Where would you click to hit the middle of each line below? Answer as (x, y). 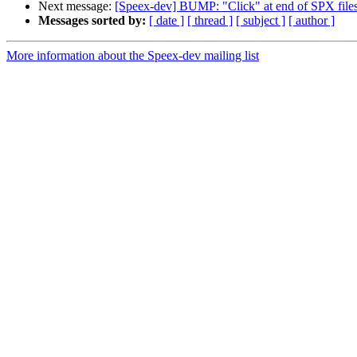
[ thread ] (210, 21)
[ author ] (312, 21)
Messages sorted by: (92, 21)
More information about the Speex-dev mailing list (133, 56)
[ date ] (167, 21)
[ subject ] (261, 21)
